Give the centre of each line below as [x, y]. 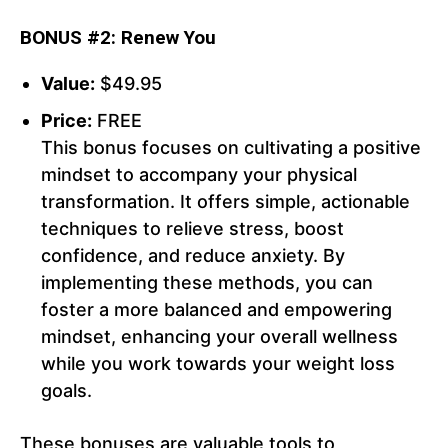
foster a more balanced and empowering [216, 310]
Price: [66, 121]
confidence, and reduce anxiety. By [193, 256]
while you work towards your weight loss [218, 364]
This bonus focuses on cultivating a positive [231, 148]
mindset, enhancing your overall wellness [219, 337]
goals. [66, 391]
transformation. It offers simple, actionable [225, 202]
